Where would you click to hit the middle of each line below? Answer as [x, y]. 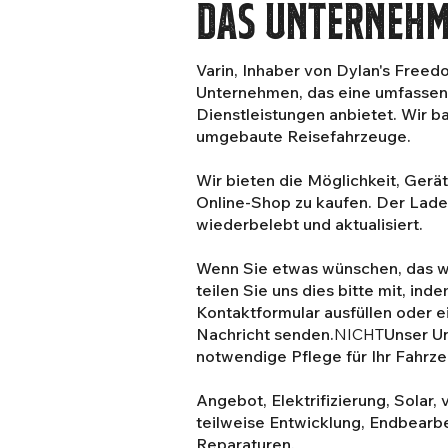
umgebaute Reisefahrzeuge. [303, 136]
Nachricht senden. [265, 334]
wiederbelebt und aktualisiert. [309, 224]
